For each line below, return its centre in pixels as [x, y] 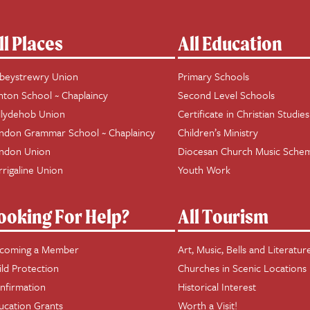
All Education [230, 43]
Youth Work [204, 170]
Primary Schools [214, 76]
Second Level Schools [227, 95]
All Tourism [224, 216]
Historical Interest [217, 286]
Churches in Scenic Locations [243, 268]
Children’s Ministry [218, 132]
